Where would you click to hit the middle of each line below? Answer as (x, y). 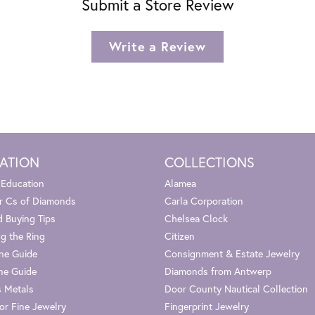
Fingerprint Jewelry (207, 306)
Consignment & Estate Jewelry (232, 253)
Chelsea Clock (196, 218)
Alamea (180, 183)
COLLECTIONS (210, 162)
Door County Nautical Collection (236, 288)
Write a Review (157, 46)
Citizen (180, 236)
